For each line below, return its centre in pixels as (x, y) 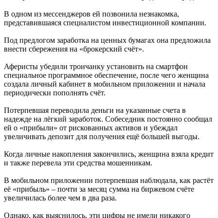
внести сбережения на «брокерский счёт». (74, 49)
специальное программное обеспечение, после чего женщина (106, 75)
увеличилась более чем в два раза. (60, 198)
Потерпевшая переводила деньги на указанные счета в (95, 110)
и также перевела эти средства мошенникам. (78, 163)
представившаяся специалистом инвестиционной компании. (105, 22)
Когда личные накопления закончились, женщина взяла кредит (109, 154)
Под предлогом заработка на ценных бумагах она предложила (107, 40)
